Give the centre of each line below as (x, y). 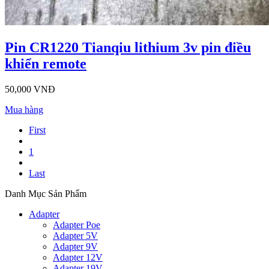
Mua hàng (24, 109)
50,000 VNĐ (30, 89)
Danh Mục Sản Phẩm (46, 193)
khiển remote (46, 63)
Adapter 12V (78, 257)
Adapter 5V (75, 235)
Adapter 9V (75, 246)
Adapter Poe (77, 225)
